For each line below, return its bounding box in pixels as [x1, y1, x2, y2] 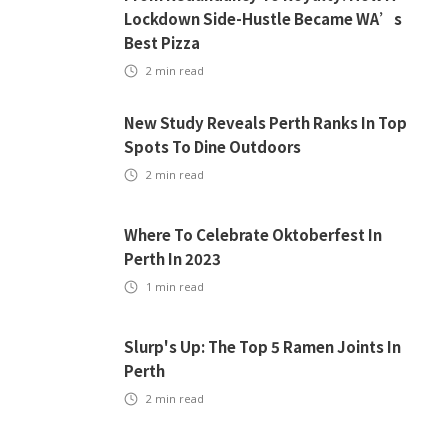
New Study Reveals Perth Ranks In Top [124, 112, 407, 133]
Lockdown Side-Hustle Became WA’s [124, 8, 402, 29]
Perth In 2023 [124, 248, 221, 269]
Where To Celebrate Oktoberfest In [124, 224, 382, 245]
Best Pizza [124, 32, 200, 53]
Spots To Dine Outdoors [124, 136, 301, 157]
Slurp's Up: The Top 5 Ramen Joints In [124, 336, 401, 357]
